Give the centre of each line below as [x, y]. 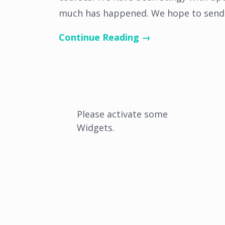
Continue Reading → [105, 37]
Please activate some [122, 114]
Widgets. [96, 128]
